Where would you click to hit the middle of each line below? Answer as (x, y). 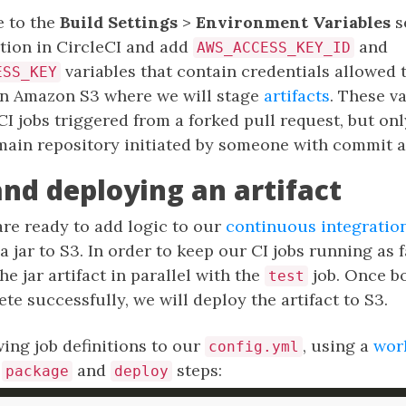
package (37, 371)
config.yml (254, 347)
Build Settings (119, 22)
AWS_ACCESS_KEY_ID (274, 48)
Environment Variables (293, 22)
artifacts (297, 96)
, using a (338, 346)
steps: (197, 370)
